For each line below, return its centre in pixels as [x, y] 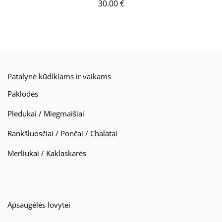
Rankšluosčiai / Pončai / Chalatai [62, 133]
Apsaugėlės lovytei [39, 205]
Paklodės [23, 93]
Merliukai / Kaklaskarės [47, 153]
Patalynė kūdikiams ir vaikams [59, 76]
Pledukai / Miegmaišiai [46, 113]
